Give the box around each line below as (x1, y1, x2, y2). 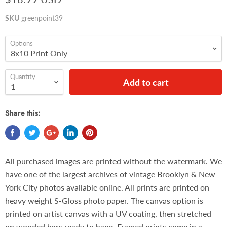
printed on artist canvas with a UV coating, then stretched (5, 209, 211, 218)
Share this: (5, 108, 41, 118)
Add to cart (123, 77, 169, 88)
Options (10, 39, 33, 47)
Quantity (10, 72, 35, 81)
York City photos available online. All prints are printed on (5, 182, 209, 192)
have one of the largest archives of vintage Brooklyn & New (5, 169, 215, 179)
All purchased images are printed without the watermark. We (5, 156, 222, 166)
